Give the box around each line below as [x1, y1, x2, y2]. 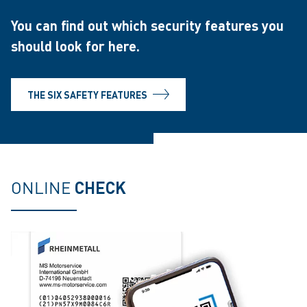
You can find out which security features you [11, 16, 284, 34]
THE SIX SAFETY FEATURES [27, 88, 147, 101]
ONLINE [11, 177, 75, 198]
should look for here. [11, 37, 140, 55]
